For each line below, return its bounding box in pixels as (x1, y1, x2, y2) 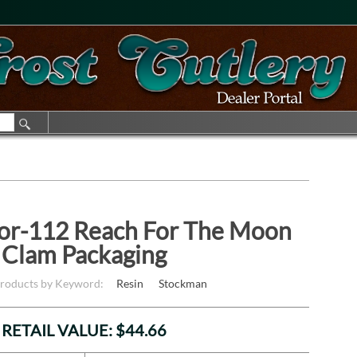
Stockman (158, 277, 207, 291)
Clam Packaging (2, 240, 167, 269)
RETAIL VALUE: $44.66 (2, 320, 167, 340)
